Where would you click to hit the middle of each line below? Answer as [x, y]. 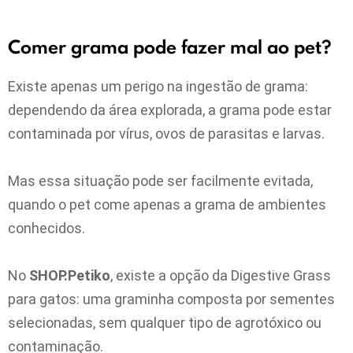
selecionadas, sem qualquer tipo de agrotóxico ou [165, 322]
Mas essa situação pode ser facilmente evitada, [160, 180]
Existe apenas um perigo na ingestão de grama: [158, 86]
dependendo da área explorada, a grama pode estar [170, 110]
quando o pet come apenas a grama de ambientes [167, 204]
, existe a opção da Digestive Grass [221, 275]
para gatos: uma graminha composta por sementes [171, 299]
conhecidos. [46, 228]
